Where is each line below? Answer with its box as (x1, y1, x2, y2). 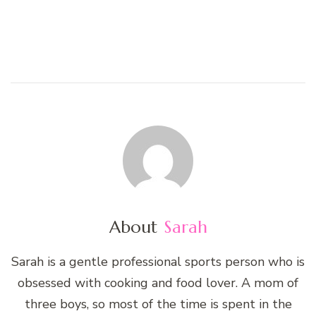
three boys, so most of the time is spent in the (24, 296, 292, 313)
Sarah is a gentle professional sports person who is (11, 253, 305, 271)
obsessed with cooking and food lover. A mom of (18, 274, 298, 292)
